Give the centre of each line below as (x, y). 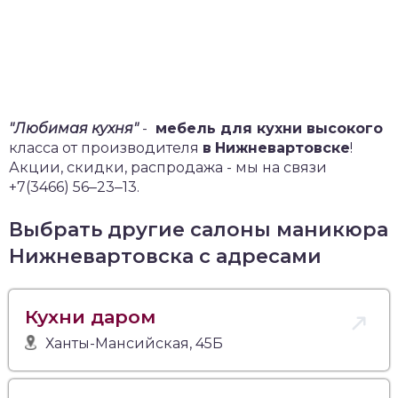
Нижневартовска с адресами (165, 256)
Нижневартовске (283, 147)
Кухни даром (90, 316)
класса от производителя (106, 147)
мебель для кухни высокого (267, 128)
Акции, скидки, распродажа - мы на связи (168, 167)
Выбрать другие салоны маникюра (199, 229)
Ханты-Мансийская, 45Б (135, 343)
